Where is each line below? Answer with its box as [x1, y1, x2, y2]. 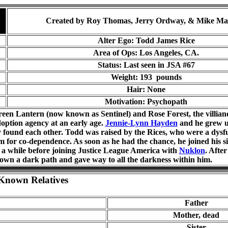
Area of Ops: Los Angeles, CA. [93, 48, 199, 57]
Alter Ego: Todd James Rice [97, 36, 195, 45]
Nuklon [179, 146, 205, 155]
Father [184, 198, 208, 207]
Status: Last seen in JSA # [97, 61, 187, 69]
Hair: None [127, 85, 165, 94]
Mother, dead [173, 211, 219, 219]
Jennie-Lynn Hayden [105, 119, 178, 127]
